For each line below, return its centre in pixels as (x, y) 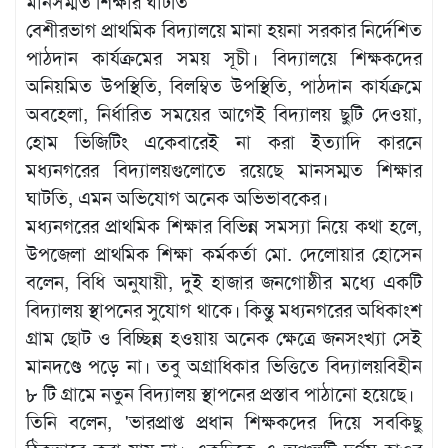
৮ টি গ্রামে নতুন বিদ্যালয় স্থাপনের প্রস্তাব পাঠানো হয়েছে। (220, 394)
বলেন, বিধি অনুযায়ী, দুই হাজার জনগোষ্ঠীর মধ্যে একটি (224, 282)
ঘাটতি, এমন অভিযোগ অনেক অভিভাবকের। (177, 198)
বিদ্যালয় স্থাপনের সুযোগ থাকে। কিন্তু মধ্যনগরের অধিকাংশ (224, 310)
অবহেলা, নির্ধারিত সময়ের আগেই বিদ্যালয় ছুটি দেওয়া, (224, 114)
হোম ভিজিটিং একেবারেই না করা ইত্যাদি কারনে (224, 142)
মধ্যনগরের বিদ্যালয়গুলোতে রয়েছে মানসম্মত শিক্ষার (224, 170)
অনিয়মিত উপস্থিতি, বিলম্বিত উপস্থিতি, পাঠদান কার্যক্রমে (224, 86)
